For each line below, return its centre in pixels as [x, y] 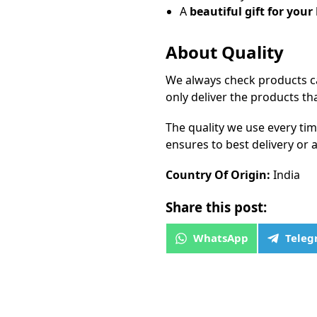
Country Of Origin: [218, 175]
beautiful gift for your [251, 11]
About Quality [224, 52]
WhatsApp [220, 238]
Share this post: [216, 207]
